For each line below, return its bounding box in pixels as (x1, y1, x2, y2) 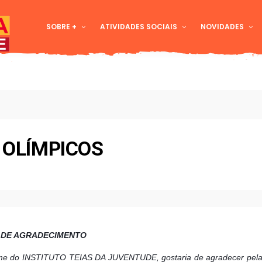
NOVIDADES (201, 22, 244, 32)
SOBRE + (46, 22, 77, 32)
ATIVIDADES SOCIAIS (100, 22, 177, 32)
